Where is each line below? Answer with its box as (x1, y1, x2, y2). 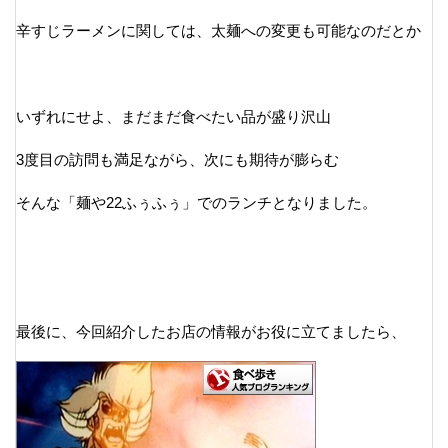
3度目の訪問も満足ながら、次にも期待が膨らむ (16, 150, 339, 168)
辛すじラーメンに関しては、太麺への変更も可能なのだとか (16, 21, 421, 39)
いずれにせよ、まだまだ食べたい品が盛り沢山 (16, 107, 331, 125)
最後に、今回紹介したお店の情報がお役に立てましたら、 (16, 322, 406, 340)
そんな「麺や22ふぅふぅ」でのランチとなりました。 (16, 193, 377, 211)
